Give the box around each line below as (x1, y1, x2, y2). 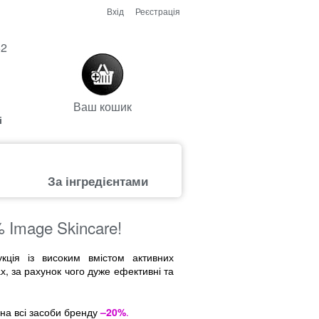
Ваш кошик (73, 98, 132, 115)
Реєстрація (135, 5, 180, 17)
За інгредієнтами (47, 172, 148, 189)
